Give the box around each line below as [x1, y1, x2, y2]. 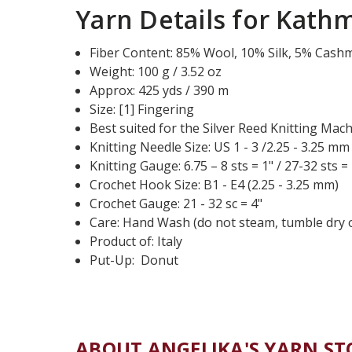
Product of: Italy [90, 233, 183, 250]
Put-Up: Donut [90, 251, 179, 269]
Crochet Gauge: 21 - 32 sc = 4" [90, 195, 263, 212]
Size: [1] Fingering [90, 101, 195, 118]
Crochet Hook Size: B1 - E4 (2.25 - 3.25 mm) [90, 176, 339, 193]
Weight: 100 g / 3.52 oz [90, 63, 222, 80]
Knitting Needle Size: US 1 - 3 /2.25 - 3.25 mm [90, 138, 350, 156]
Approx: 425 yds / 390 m [90, 82, 229, 99]
